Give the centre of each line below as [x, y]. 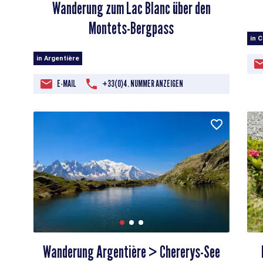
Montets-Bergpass [131, 28]
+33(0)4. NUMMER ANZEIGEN [143, 84]
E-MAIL [67, 84]
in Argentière [58, 59]
